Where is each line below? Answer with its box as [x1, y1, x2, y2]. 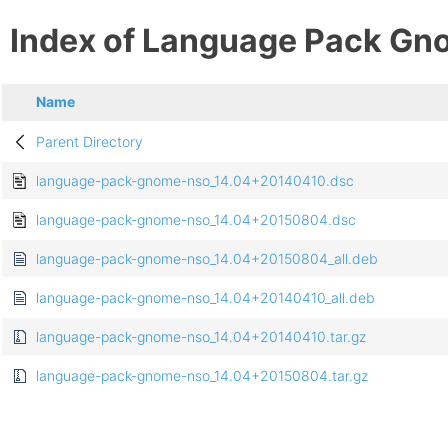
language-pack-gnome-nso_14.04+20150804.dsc [36, 211, 356, 229]
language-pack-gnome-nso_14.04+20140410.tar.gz [36, 328, 366, 346]
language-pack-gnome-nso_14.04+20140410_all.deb [36, 289, 375, 307]
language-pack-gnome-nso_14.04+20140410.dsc [36, 172, 354, 190]
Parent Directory [36, 133, 143, 151]
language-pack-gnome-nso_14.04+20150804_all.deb [36, 250, 378, 268]
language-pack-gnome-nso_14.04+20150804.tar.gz [36, 367, 368, 385]
